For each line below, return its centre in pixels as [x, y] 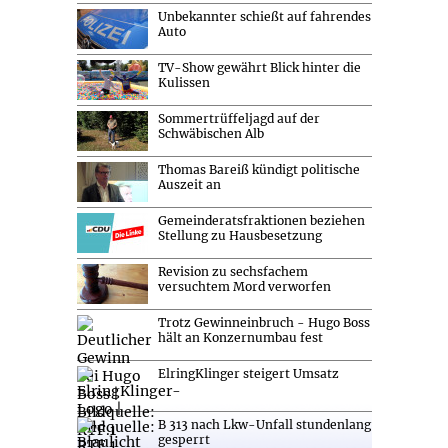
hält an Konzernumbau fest [240, 337]
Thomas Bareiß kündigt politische [258, 169]
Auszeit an [189, 184]
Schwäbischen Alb [210, 133]
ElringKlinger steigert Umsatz [248, 373]
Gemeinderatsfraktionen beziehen [261, 220]
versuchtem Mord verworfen [244, 286]
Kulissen [183, 82]
